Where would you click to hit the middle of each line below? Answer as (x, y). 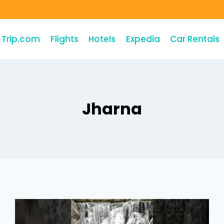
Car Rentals (194, 39)
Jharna (112, 109)
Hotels (102, 39)
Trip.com (21, 39)
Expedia (143, 39)
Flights (64, 39)
